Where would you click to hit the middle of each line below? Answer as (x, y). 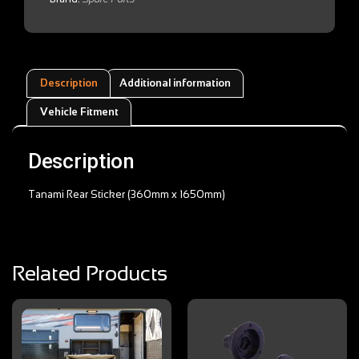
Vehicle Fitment (79, 112)
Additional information (175, 83)
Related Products (90, 273)
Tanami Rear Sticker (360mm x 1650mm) (127, 194)
